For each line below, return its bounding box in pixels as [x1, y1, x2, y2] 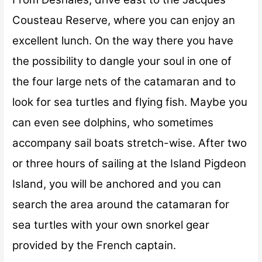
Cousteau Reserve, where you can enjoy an [12, 13, 236, 27]
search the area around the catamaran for [12, 197, 230, 211]
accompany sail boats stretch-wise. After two [12, 136, 247, 150]
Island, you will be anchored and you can [12, 177, 222, 191]
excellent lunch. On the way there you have [12, 33, 234, 47]
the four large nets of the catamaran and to [12, 74, 236, 88]
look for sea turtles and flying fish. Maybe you [12, 95, 248, 109]
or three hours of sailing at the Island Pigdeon [12, 156, 247, 170]
